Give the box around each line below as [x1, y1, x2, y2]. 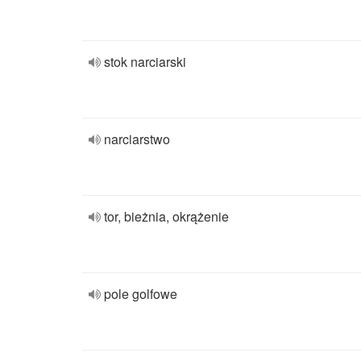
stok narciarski [104, 52, 186, 71]
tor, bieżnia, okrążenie [104, 207, 229, 226]
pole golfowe [104, 284, 177, 303]
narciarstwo [104, 130, 170, 148]
